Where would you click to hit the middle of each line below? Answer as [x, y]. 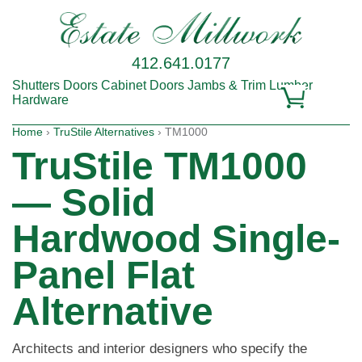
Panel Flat [103, 276]
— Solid [84, 203]
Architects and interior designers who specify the [160, 349]
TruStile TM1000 [160, 166]
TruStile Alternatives [104, 133]
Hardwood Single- [176, 239]
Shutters [36, 86]
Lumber [291, 86]
